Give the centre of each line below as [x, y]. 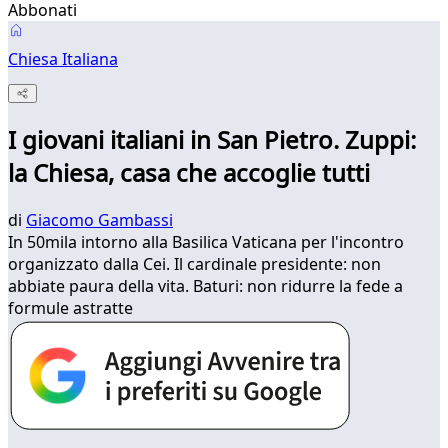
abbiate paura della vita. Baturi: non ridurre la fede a [205, 286]
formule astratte [70, 308]
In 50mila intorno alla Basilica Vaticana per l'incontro [206, 242]
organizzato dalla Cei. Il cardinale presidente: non [194, 264]
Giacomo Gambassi [99, 220]
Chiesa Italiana [63, 59]
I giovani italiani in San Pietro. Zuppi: [212, 140]
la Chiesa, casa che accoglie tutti [189, 173]
